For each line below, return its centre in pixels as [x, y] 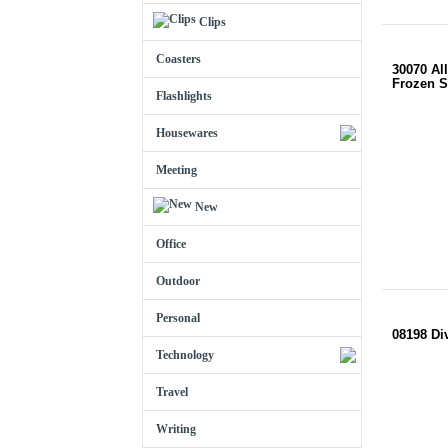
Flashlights [184, 96]
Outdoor [178, 281]
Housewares [187, 133]
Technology [185, 355]
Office [171, 244]
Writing [176, 429]
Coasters [178, 59]
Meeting [176, 170]
